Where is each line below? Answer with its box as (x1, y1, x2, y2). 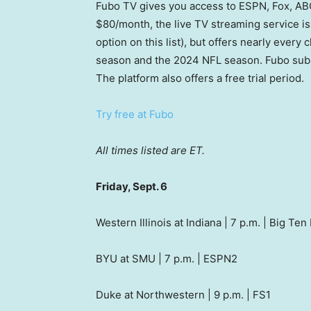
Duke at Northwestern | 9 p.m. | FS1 (96, 288, 271, 302)
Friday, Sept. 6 (96, 180, 167, 194)
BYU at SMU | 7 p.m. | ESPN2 (96, 252, 237, 266)
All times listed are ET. (96, 144, 205, 158)
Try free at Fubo (96, 108, 174, 121)
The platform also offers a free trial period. (96, 72, 307, 85)
